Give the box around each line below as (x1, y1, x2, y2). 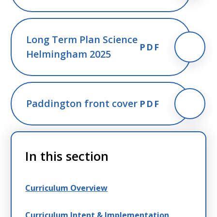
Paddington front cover (26, 97, 138, 110)
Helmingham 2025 (26, 47, 111, 61)
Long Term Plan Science (26, 33, 138, 46)
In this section (25, 147, 109, 165)
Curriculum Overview (25, 183, 108, 194)
